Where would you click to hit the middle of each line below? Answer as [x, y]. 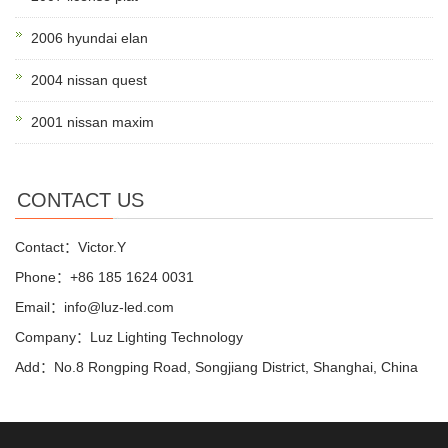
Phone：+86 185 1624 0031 [104, 277]
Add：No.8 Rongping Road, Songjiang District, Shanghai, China [216, 367]
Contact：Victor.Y [70, 247]
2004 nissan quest [89, 80]
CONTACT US [80, 200]
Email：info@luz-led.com [94, 307]
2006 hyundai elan [89, 38]
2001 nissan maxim [92, 122]
